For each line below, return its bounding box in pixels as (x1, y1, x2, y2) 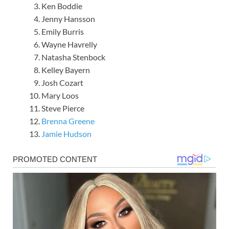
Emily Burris (41, 26, 84, 36)
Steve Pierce (41, 103, 84, 113)
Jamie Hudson (41, 128, 91, 139)
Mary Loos (41, 90, 79, 100)
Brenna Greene (41, 116, 95, 126)
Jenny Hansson (41, 13, 95, 24)
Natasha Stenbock (41, 52, 105, 62)
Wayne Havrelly (41, 39, 97, 49)
